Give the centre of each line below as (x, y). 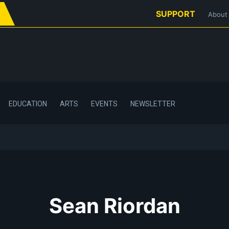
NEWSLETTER (153, 104)
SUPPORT (176, 14)
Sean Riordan (114, 205)
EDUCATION (28, 104)
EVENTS (104, 104)
